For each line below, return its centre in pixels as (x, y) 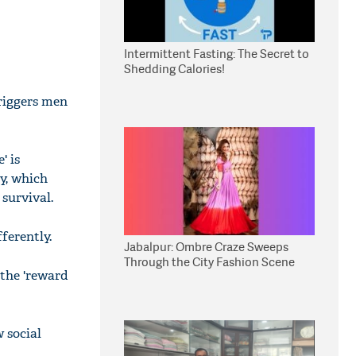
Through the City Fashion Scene (209, 262)
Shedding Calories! (174, 69)
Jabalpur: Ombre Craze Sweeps (206, 247)
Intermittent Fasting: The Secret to (217, 54)
